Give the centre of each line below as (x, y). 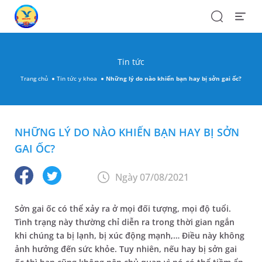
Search (223, 15)
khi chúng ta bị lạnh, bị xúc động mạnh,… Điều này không (130, 235)
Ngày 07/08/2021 (152, 177)
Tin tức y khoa (77, 78)
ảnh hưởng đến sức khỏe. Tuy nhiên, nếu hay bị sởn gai (126, 249)
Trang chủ (34, 78)
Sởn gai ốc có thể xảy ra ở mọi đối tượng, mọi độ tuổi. (123, 208)
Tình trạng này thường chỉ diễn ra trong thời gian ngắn (125, 222)
